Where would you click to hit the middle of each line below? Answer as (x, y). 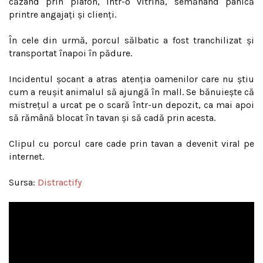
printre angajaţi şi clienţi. (63, 14)
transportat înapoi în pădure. (70, 53)
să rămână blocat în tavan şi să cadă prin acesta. (112, 118)
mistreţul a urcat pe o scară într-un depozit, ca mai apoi (131, 105)
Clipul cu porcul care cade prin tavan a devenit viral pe (131, 144)
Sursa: (23, 182)
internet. (26, 156)
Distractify (60, 182)
